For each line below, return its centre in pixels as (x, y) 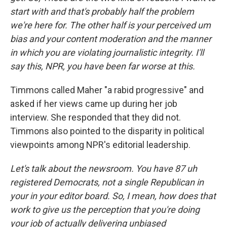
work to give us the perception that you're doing (105, 209)
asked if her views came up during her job (94, 103)
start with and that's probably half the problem (102, 11)
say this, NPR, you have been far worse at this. (103, 66)
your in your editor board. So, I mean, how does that (113, 196)
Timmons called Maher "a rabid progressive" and (107, 90)
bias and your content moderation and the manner (111, 39)
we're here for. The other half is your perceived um (110, 25)
